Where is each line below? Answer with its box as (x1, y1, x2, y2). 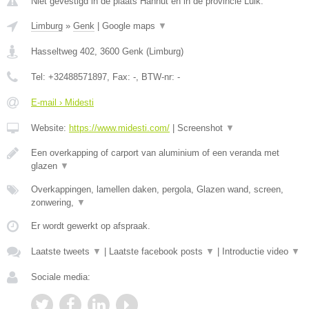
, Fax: (107, 72, 133, 82)
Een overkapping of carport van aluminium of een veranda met (31, 148, 279, 158)
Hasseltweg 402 (31, 46, 94, 57)
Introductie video (222, 246, 291, 257)
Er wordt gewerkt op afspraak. (31, 221, 150, 231)
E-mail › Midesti (31, 97, 94, 108)
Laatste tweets (31, 246, 92, 257)
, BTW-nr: (136, 72, 177, 82)
